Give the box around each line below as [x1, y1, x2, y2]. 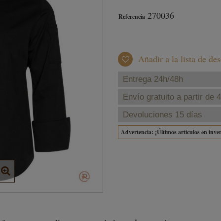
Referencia [118, 12, 145, 21]
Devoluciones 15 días [123, 110, 202, 119]
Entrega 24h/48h [123, 74, 183, 84]
